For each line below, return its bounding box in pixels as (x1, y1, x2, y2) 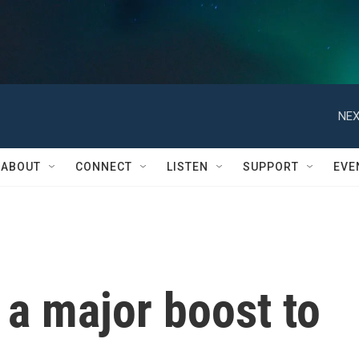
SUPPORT (243, 160, 299, 173)
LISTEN (167, 160, 208, 173)
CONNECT (75, 160, 132, 173)
